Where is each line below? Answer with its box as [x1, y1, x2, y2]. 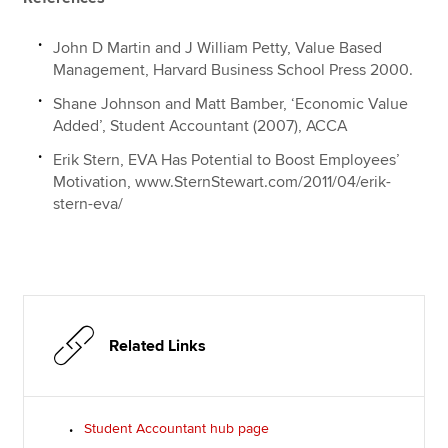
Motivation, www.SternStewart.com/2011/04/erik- [53, 172, 392, 193]
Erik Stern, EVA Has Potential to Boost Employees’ [53, 150, 401, 171]
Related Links [109, 336, 207, 357]
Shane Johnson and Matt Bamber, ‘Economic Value [53, 94, 409, 115]
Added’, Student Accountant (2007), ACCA [53, 116, 348, 137]
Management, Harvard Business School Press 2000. [53, 60, 414, 81]
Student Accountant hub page [84, 420, 270, 438]
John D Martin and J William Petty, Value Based [53, 38, 383, 59]
